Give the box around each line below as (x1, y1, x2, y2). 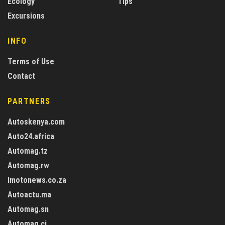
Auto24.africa (8, 132, 54, 142)
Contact (8, 71, 35, 81)
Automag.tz (8, 146, 48, 156)
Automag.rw (8, 161, 49, 171)
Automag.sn (8, 204, 49, 214)
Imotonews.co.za (8, 175, 66, 185)
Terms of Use (8, 57, 54, 67)
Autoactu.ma (8, 190, 51, 200)
